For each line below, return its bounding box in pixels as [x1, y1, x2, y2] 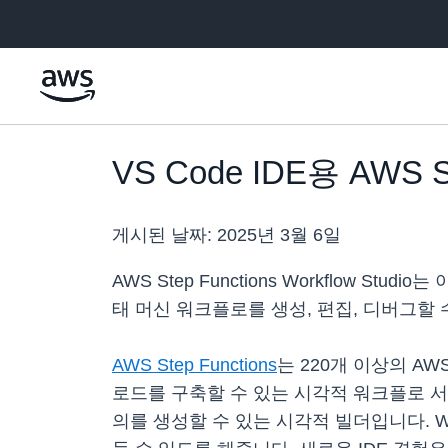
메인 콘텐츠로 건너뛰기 [9, 12, 157, 28]
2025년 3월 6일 [217, 225, 341, 246]
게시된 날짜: [112, 225, 217, 246]
